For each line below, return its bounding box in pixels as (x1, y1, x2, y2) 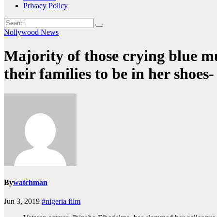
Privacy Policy (23, 1, 68, 10)
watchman (13, 178, 47, 187)
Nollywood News (4, 28, 59, 36)
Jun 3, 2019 (4, 197, 42, 206)
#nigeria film (42, 197, 80, 206)
